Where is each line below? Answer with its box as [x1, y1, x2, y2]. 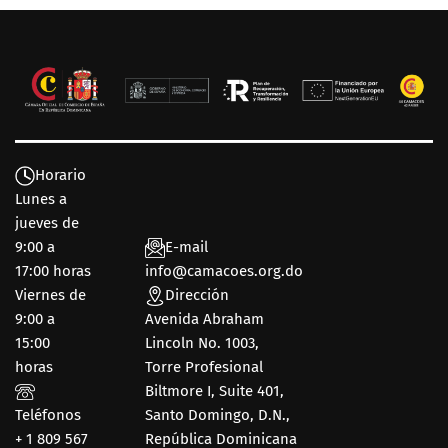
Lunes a [15, 190, 67, 209]
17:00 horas [15, 262, 91, 281]
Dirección [165, 286, 230, 305]
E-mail [165, 238, 209, 257]
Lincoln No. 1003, [145, 334, 260, 353]
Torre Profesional [145, 358, 264, 377]
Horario [35, 166, 86, 185]
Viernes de [15, 286, 86, 305]
